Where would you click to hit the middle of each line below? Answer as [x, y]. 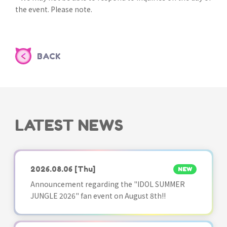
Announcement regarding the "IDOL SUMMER [108, 184]
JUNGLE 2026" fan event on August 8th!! [98, 196]
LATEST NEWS [69, 125]
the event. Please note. [54, 9]
